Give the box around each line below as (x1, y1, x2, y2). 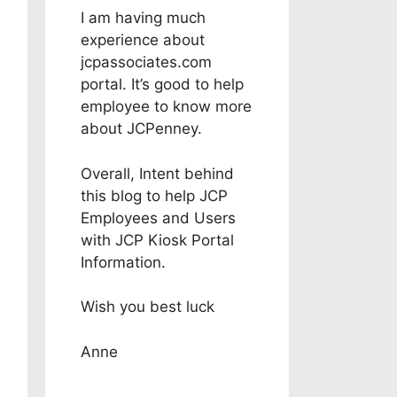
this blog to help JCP (81, 186, 228, 205)
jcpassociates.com (81, 53, 212, 71)
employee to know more (81, 97, 252, 115)
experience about (81, 31, 205, 49)
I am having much (81, 9, 206, 27)
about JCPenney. (81, 120, 202, 137)
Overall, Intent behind (81, 164, 234, 183)
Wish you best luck (81, 298, 214, 315)
